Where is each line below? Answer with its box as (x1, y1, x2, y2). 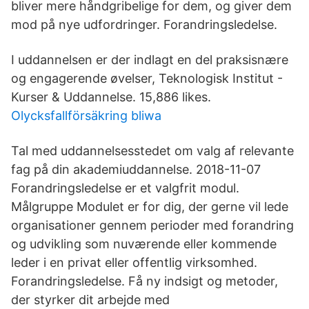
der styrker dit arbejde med (11, 292, 170, 307)
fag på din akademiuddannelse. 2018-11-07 (11, 162, 261, 177)
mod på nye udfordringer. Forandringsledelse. (11, 17, 277, 32)
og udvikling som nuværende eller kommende (11, 237, 277, 251)
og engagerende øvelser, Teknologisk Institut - (11, 71, 283, 86)
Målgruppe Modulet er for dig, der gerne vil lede (11, 199, 288, 214)
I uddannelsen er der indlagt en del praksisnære (11, 52, 288, 67)
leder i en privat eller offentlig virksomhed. (11, 255, 257, 270)
